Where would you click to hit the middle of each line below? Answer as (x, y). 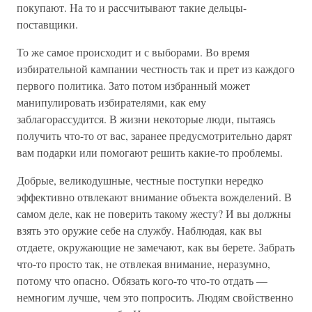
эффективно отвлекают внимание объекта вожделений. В (154, 197)
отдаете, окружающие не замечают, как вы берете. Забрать (156, 247)
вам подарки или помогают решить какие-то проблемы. (150, 152)
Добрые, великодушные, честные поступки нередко (140, 180)
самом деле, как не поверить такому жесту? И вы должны (154, 213)
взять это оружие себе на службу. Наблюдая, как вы (139, 230)
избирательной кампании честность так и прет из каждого (156, 69)
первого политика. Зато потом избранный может (133, 85)
